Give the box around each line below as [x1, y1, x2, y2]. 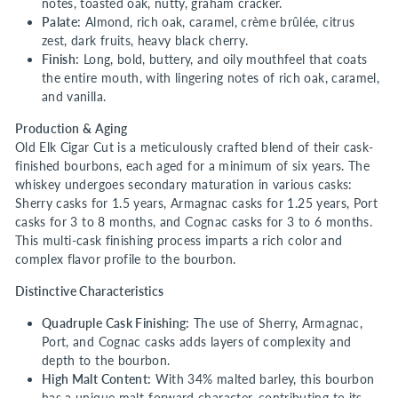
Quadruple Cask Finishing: [42, 315, 190, 331]
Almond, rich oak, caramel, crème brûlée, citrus [81, 14, 355, 30]
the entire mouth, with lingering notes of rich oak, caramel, [42, 70, 380, 86]
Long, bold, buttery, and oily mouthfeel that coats [79, 52, 368, 68]
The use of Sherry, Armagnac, [189, 315, 362, 331]
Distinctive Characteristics [15, 283, 164, 299]
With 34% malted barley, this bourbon [151, 371, 375, 387]
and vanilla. [42, 89, 107, 105]
